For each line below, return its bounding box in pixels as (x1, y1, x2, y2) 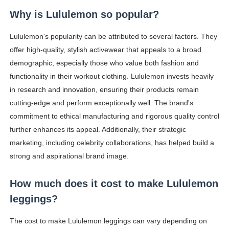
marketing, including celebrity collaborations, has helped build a (9, 139, 214, 147)
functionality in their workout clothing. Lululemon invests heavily (9, 72, 214, 81)
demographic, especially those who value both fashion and (9, 59, 199, 67)
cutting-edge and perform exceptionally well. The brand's (9, 99, 193, 107)
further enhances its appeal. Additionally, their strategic (9, 125, 186, 134)
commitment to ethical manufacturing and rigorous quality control (9, 112, 219, 121)
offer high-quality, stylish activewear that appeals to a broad (9, 45, 201, 54)
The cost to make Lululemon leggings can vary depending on (9, 217, 207, 225)
